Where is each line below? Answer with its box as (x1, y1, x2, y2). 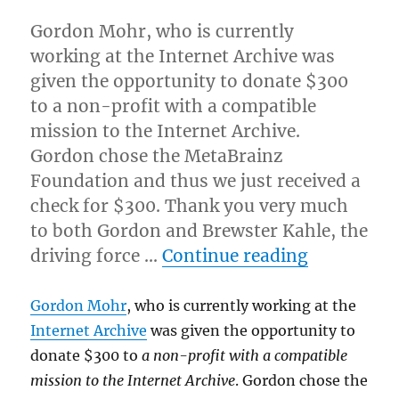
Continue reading (162, 245, 309, 267)
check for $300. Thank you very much (30, 195, 349, 217)
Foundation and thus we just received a (30, 170, 362, 192)
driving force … (30, 245, 163, 267)
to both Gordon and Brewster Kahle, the (30, 220, 369, 242)
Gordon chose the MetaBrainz (30, 145, 284, 167)
